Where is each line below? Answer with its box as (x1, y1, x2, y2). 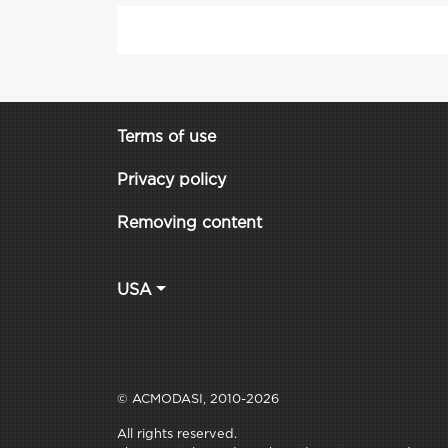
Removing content (117, 216, 262, 231)
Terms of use (117, 130, 216, 145)
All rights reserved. (117, 429, 237, 440)
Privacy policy (117, 173, 226, 188)
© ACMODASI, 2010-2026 (117, 394, 279, 405)
